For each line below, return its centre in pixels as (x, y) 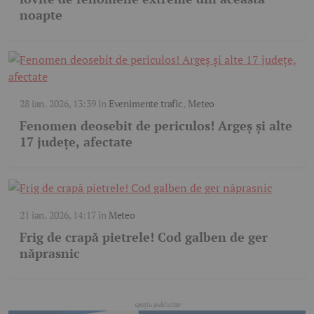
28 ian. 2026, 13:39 (58, 104)
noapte (41, 15)
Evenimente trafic (145, 104)
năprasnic (50, 253)
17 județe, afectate (76, 142)
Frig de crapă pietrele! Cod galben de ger (144, 237)
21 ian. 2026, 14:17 (58, 215)
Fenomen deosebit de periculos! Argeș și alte (156, 126)
